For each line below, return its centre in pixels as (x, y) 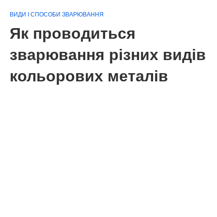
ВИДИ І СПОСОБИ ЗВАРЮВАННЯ (57, 15)
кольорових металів (89, 76)
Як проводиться (73, 33)
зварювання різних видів (108, 55)
